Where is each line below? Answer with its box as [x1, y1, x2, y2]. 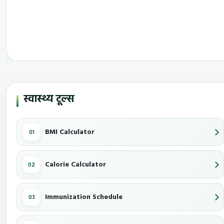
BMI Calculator [45, 126, 94, 138]
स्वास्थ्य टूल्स [24, 91, 74, 108]
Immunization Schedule [45, 191, 122, 203]
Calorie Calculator [45, 158, 106, 170]
